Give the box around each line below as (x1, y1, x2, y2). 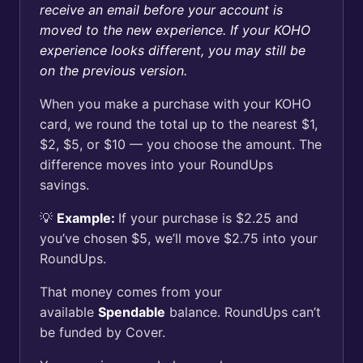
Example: (57, 210, 118, 226)
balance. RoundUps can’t (165, 304, 321, 320)
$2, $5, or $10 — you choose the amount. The (40, 136, 322, 152)
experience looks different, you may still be (40, 42, 305, 58)
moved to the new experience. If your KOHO (40, 22, 310, 38)
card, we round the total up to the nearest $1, (40, 116, 318, 132)
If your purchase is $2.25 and (118, 210, 298, 226)
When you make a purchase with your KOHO (40, 96, 311, 112)
